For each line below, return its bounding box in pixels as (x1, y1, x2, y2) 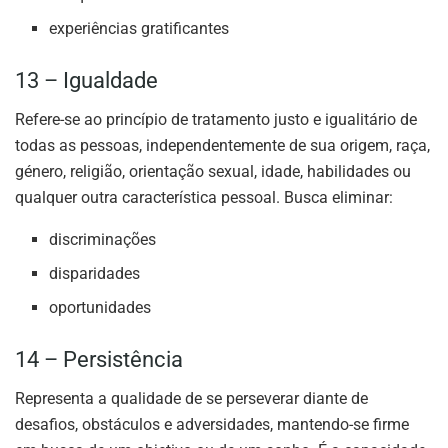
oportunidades (49, 298, 152, 318)
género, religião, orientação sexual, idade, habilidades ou (15, 162, 411, 182)
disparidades (49, 264, 141, 284)
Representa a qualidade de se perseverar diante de (15, 389, 368, 409)
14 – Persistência (15, 347, 183, 373)
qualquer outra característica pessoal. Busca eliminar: (15, 188, 393, 208)
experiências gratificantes (49, 19, 230, 39)
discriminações (49, 230, 157, 250)
